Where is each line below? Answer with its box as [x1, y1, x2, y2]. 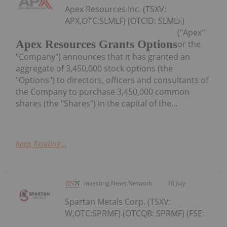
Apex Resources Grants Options [16, 37, 177, 51]
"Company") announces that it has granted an [16, 51, 190, 62]
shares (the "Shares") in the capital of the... [16, 97, 177, 109]
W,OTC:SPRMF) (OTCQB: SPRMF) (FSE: [65, 207, 205, 219]
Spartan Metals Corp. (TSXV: [65, 196, 171, 207]
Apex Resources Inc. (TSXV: [65, 4, 167, 15]
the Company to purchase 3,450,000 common [16, 86, 190, 97]
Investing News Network [84, 178, 153, 187]
